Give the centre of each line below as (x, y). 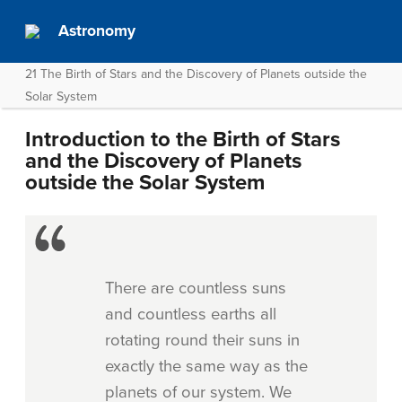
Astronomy (97, 31)
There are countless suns (196, 288)
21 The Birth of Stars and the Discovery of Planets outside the (196, 74)
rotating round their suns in (202, 340)
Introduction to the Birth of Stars (183, 140)
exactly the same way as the (206, 366)
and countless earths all (191, 314)
